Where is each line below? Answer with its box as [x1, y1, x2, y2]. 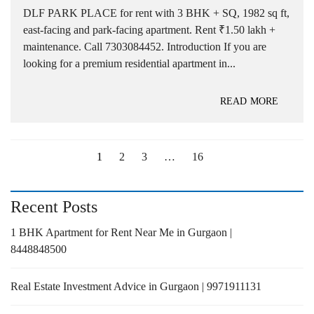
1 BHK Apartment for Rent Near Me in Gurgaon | [11, 226, 232, 238]
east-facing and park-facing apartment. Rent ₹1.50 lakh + [23, 23, 275, 36]
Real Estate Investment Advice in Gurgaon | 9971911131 [11, 280, 261, 292]
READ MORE [220, 95, 278, 107]
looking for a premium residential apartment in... [23, 57, 235, 69]
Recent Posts [11, 197, 97, 216]
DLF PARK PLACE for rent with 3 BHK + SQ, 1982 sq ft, [23, 6, 289, 19]
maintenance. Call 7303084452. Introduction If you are [23, 40, 266, 53]
